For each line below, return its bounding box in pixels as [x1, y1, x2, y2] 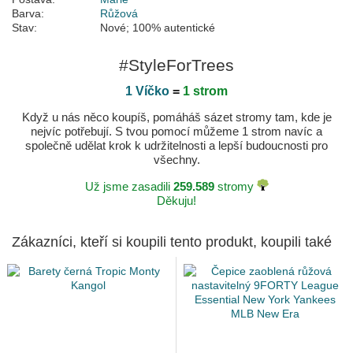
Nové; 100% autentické [100, 21, 215, 35]
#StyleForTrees [119, 56, 234, 75]
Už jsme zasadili [84, 180, 173, 194]
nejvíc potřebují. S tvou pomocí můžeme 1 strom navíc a [31, 124, 322, 139]
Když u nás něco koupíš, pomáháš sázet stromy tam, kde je [21, 110, 332, 124]
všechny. [153, 153, 200, 167]
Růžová [100, 7, 138, 20]
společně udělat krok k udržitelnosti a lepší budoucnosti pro [25, 139, 328, 153]
